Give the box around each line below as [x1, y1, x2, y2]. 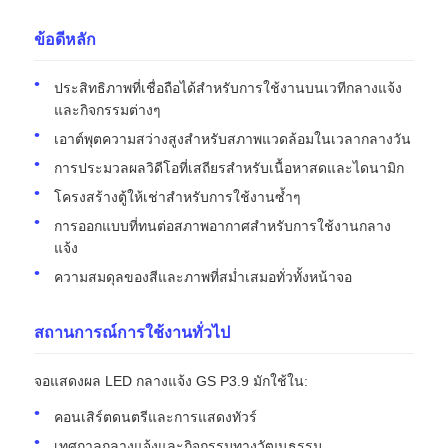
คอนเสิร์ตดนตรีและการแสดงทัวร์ [54, 408, 258, 425]
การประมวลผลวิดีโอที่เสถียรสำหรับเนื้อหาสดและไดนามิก [54, 159, 405, 176]
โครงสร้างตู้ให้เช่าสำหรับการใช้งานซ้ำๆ [54, 188, 302, 205]
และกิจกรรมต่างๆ [54, 101, 162, 118]
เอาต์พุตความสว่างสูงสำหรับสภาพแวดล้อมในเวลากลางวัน [54, 130, 412, 147]
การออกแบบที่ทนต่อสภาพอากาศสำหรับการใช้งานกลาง [54, 217, 392, 234]
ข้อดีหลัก [34, 30, 97, 48]
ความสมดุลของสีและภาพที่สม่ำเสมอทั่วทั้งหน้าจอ [54, 268, 353, 285]
